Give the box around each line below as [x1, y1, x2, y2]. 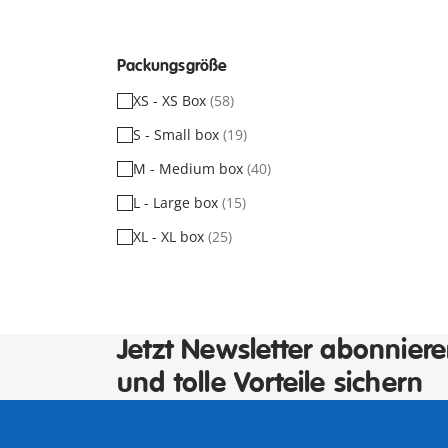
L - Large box [133, 193, 222, 212]
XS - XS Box [133, 91, 210, 110]
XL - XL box [133, 227, 208, 246]
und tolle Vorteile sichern [117, 366, 424, 401]
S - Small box [133, 125, 223, 144]
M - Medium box [133, 159, 247, 178]
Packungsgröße [117, 56, 228, 76]
